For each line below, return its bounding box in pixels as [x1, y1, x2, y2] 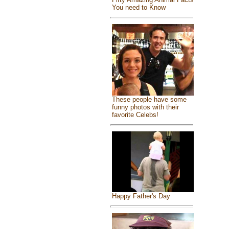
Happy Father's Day [112, 192, 170, 200]
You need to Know [112, 3, 166, 11]
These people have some [112, 96, 187, 104]
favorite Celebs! [112, 111, 158, 119]
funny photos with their [112, 103, 179, 111]
